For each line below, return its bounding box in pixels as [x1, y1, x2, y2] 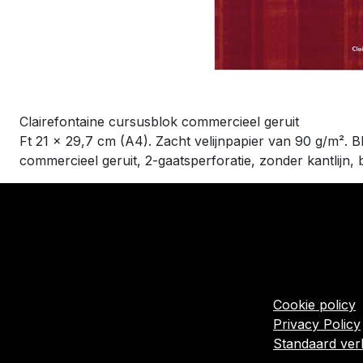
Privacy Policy [273, 316, 361, 333]
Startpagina [273, 258, 344, 275]
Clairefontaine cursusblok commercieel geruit [19, 113, 299, 130]
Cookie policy [273, 297, 356, 314]
